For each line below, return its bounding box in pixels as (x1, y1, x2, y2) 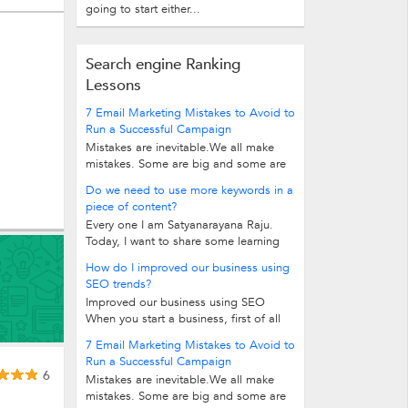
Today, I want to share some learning (86, 233, 280, 250)
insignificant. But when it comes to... (86, 172, 277, 189)
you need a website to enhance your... (86, 327, 287, 343)
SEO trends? (86, 276, 151, 292)
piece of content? (86, 199, 177, 215)
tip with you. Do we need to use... (86, 250, 266, 266)
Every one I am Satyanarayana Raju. (86, 217, 273, 233)
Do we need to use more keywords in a (86, 182, 293, 199)
